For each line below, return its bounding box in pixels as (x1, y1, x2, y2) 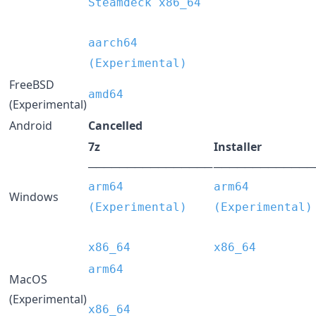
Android (9, 117, 52, 133)
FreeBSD (9, 76, 54, 92)
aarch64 (88, 35, 138, 49)
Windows (9, 188, 59, 205)
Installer (214, 138, 262, 154)
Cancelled (88, 117, 142, 133)
